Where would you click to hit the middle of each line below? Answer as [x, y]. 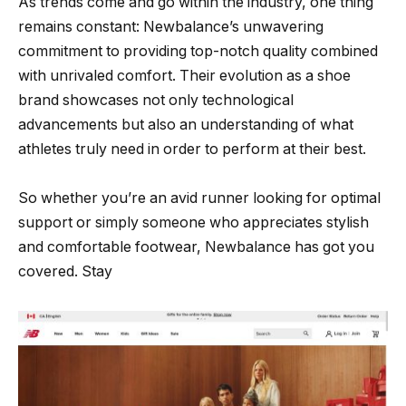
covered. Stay [65, 272]
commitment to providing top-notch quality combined [198, 52]
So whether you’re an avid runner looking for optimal [199, 198]
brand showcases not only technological [156, 101]
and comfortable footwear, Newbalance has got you [196, 247]
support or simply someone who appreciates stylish [193, 223]
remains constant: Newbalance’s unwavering [171, 27]
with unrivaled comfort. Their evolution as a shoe [184, 76]
